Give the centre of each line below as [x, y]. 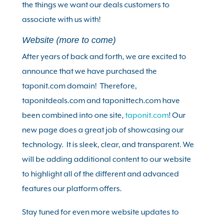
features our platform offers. [72, 189]
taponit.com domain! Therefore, [79, 86]
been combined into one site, [73, 115]
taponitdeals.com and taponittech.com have [101, 101]
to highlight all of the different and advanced [100, 174]
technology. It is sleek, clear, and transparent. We [108, 145]
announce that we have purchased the [89, 71]
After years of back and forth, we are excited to [104, 57]
